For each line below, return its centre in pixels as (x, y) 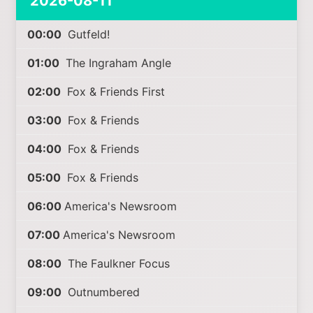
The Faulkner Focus (117, 263)
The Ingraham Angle (117, 63)
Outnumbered (102, 292)
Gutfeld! (87, 34)
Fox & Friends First (115, 92)
